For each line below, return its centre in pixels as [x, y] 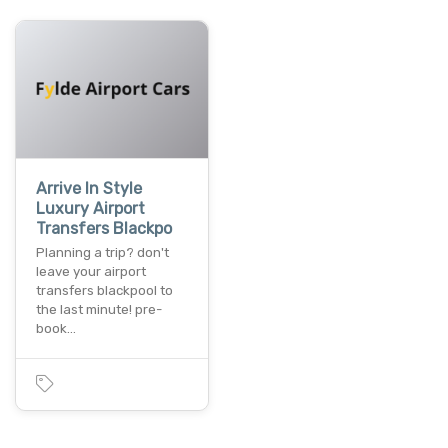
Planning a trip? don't [102, 253]
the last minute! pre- [99, 310]
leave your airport [91, 272]
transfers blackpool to [104, 291]
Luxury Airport [90, 209]
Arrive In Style [89, 189]
